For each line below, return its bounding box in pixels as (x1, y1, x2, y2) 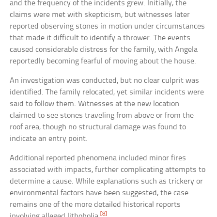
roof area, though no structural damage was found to (10, 123, 186, 131)
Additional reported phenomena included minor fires (10, 154, 186, 162)
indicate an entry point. (10, 134, 88, 143)
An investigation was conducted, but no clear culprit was (10, 76, 200, 85)
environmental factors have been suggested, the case (10, 188, 189, 197)
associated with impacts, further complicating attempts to (10, 165, 206, 174)
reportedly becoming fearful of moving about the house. (10, 57, 197, 65)
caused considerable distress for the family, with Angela (10, 45, 198, 54)
